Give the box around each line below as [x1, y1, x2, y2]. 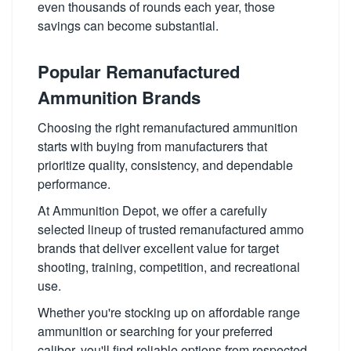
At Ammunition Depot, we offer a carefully [38, 201, 267, 219]
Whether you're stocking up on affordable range [38, 302, 300, 321]
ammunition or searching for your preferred [38, 321, 273, 340]
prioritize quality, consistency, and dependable [38, 155, 293, 174]
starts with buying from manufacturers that [38, 136, 267, 155]
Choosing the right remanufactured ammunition [38, 118, 298, 136]
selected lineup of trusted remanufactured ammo [38, 219, 304, 238]
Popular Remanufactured [38, 58, 240, 84]
